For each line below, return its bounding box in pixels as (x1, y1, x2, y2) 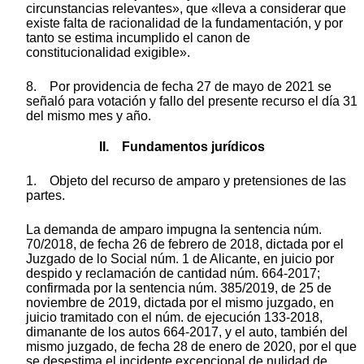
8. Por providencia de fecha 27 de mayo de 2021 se (26, 79, 331, 93)
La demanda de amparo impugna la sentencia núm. (26, 222, 322, 236)
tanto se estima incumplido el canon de (26, 30, 250, 45)
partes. (26, 188, 65, 202)
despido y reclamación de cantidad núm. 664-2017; (26, 266, 320, 280)
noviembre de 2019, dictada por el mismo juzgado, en (26, 295, 334, 310)
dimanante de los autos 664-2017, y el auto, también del (26, 324, 348, 339)
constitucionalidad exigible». (26, 45, 190, 59)
